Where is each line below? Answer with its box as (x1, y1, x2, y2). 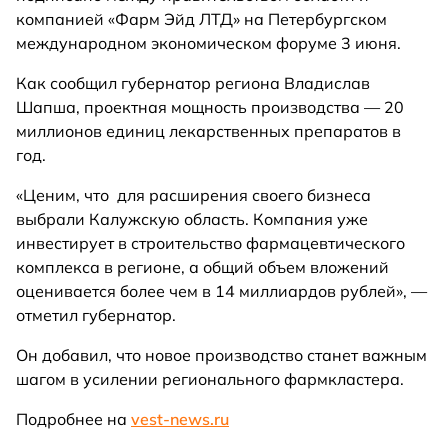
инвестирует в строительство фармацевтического (16, 233, 405, 254)
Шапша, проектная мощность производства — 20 (16, 97, 404, 118)
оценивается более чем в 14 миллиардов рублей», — (16, 281, 427, 302)
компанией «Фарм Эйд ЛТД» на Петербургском (16, 9, 387, 30)
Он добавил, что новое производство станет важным (16, 345, 427, 366)
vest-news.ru (131, 409, 229, 430)
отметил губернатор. (16, 305, 176, 326)
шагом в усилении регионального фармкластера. (16, 369, 404, 390)
